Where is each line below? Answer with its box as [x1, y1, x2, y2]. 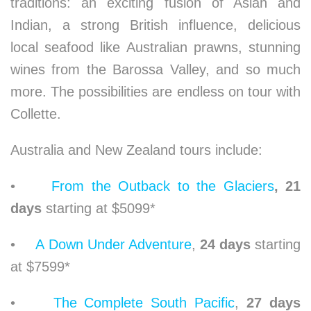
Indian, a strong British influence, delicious [10, 17, 301, 33]
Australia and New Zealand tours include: [10, 142, 262, 158]
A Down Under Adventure [35, 236, 192, 252]
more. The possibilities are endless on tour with [10, 83, 301, 99]
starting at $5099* [46, 200, 155, 216]
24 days [195, 236, 255, 252]
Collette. [10, 106, 61, 121]
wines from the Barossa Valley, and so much [10, 61, 301, 77]
